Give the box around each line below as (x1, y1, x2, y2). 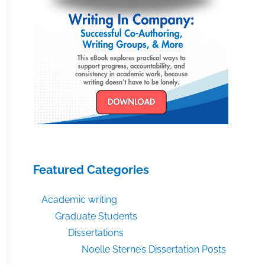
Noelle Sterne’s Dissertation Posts (81, 243, 226, 255)
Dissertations (68, 227, 124, 238)
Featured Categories (33, 162, 149, 177)
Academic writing (41, 193, 118, 205)
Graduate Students (54, 210, 137, 222)
